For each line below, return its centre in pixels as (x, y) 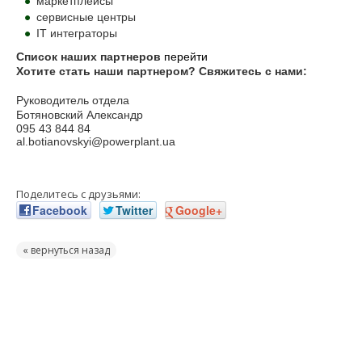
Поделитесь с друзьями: (78, 194)
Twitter (134, 210)
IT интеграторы (77, 34)
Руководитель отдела (73, 101)
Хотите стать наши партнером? (107, 72)
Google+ (199, 210)
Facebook (60, 210)
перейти (186, 57)
